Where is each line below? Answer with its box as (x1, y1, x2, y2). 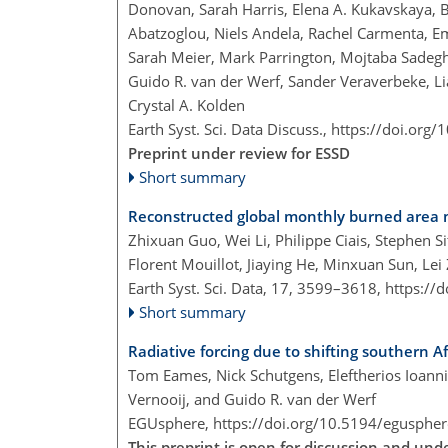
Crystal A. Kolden (128, 95, 245, 116)
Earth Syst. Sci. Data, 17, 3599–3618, (128, 278, 385, 299)
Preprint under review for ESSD (128, 143, 350, 164)
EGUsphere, (128, 413, 213, 434)
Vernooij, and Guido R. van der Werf (128, 389, 376, 410)
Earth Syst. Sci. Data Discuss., (128, 119, 331, 140)
